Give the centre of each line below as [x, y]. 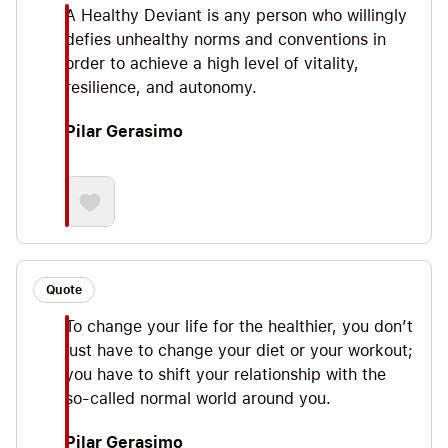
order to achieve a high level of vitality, [212, 64]
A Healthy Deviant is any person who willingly [236, 16]
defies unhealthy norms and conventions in [225, 40]
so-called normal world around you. [198, 399]
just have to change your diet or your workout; [239, 351]
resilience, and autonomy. [161, 88]
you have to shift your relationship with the [225, 375]
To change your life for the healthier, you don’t [239, 327]
